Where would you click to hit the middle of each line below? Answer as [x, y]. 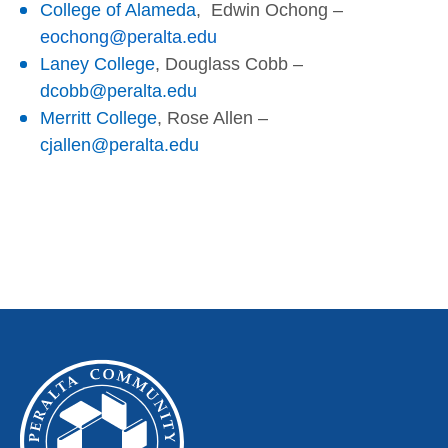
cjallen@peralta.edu [119, 145]
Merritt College [98, 118]
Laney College [97, 64]
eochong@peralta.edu [128, 37]
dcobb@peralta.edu [118, 91]
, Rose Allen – [212, 118]
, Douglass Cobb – [229, 64]
